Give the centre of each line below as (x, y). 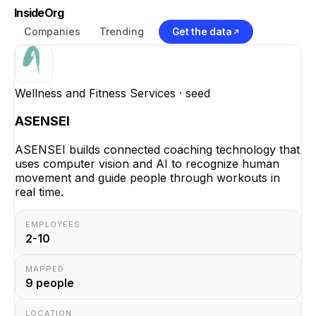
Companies (52, 31)
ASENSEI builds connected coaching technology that (157, 150)
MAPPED (45, 269)
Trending (121, 31)
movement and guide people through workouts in (147, 178)
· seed (193, 93)
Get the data (202, 31)
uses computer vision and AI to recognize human (147, 164)
